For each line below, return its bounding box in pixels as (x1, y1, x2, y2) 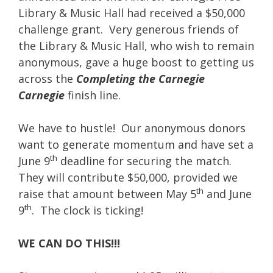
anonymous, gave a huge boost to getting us (18, 55, 254, 69)
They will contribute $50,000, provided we (18, 170, 238, 185)
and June (204, 186, 252, 201)
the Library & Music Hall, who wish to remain (18, 38, 254, 53)
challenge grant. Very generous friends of (18, 22, 239, 37)
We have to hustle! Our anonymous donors (18, 121, 246, 135)
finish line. (68, 88, 121, 102)
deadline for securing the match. (57, 154, 232, 168)
